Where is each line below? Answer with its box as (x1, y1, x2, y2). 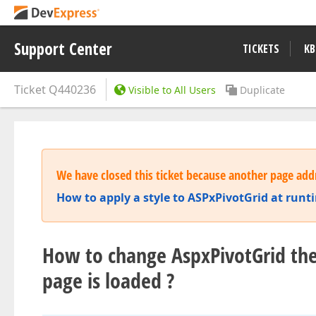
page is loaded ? (42, 266, 174, 295)
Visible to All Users (128, 83, 216, 97)
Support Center (14, 37, 112, 60)
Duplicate (240, 83, 285, 97)
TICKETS (243, 41, 279, 56)
